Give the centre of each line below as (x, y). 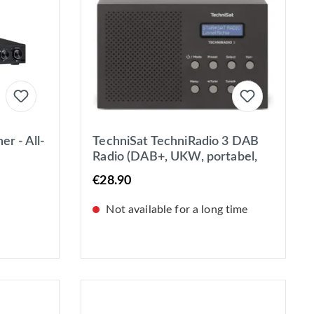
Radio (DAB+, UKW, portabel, (175, 157)
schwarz (116, 188)
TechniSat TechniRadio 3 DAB (176, 142)
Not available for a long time (176, 210)
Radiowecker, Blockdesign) (168, 173)
